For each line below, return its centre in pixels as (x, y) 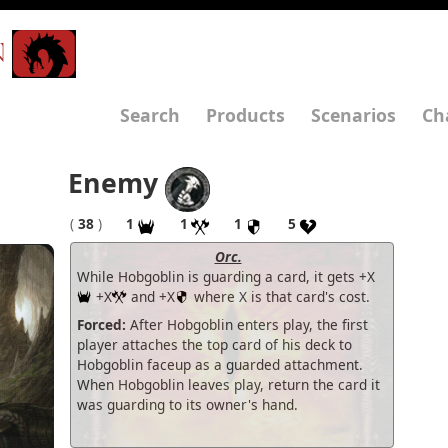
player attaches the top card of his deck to (214, 344)
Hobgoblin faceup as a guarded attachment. (220, 364)
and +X (151, 296)
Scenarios (353, 115)
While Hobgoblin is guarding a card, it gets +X (226, 276)
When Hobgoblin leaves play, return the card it (228, 384)
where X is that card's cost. (280, 296)
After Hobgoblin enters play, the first (247, 324)
